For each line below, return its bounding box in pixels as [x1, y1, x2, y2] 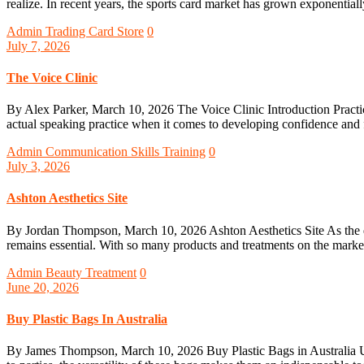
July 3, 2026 [6, 159, 70, 174]
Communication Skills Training [45, 145, 206, 159]
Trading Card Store [45, 24, 144, 38]
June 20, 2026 [6, 279, 79, 294]
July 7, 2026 [6, 38, 70, 53]
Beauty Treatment [45, 265, 136, 279]
